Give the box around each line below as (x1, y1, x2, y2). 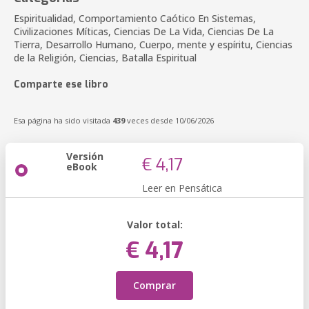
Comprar (133, 279, 176, 292)
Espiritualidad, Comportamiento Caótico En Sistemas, (14, 12, 256, 25)
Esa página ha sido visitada (14, 115, 112, 126)
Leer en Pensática (142, 181, 222, 195)
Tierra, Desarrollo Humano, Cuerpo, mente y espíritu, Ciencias (14, 38, 292, 51)
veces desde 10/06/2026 (125, 115, 214, 126)
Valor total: (126, 218, 183, 231)
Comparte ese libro (14, 78, 108, 91)
